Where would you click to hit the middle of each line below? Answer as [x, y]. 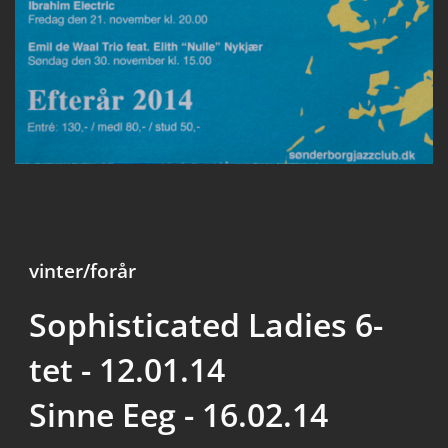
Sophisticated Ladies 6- [206, 325]
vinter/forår [82, 271]
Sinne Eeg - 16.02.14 [178, 415]
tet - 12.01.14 [127, 370]
